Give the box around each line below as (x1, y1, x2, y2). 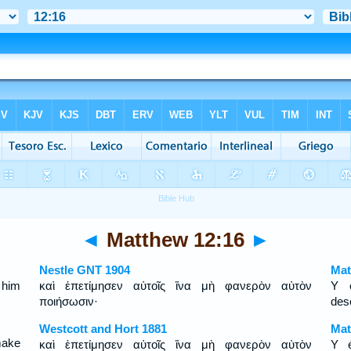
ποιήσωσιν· (38, 295, 98, 308)
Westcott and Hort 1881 (38, 322, 167, 335)
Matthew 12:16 (101, 229, 250, 251)
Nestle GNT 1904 (38, 263, 130, 277)
